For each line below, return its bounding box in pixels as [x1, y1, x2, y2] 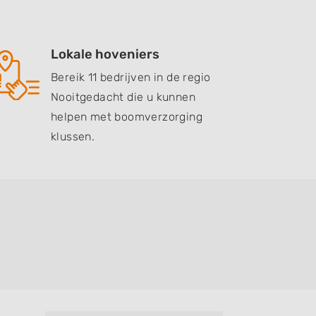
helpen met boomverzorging [51, 110, 202, 123]
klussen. [51, 130, 95, 143]
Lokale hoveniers [51, 47, 159, 62]
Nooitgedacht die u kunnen [51, 90, 195, 104]
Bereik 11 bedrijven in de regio [51, 71, 211, 84]
